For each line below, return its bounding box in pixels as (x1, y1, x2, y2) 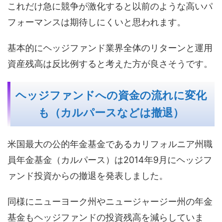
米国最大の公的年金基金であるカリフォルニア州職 (7, 138, 213, 149)
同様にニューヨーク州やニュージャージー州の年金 (7, 196, 213, 207)
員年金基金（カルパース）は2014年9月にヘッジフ (7, 154, 212, 165)
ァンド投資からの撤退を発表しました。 (7, 170, 168, 181)
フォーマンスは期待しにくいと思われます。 (7, 16, 186, 27)
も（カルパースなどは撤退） (38, 106, 184, 119)
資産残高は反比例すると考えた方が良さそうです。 (7, 58, 213, 69)
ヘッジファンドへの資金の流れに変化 (15, 89, 207, 102)
